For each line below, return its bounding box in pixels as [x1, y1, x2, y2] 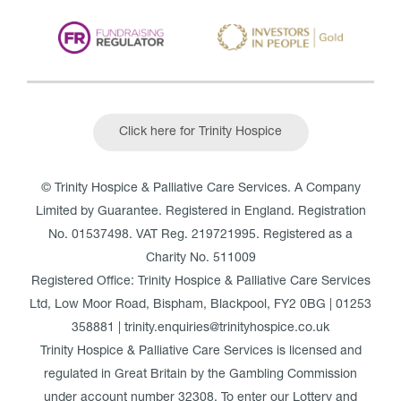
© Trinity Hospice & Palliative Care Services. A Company [40, 183, 361, 195]
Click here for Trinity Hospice [119, 126, 282, 139]
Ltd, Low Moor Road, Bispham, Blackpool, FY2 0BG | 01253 [30, 299, 371, 311]
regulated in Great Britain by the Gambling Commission [44, 369, 357, 381]
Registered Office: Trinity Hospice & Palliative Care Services [30, 276, 371, 288]
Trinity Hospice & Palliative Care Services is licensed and [39, 346, 362, 358]
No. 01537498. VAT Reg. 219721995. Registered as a [48, 229, 353, 242]
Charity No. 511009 [145, 252, 256, 265]
